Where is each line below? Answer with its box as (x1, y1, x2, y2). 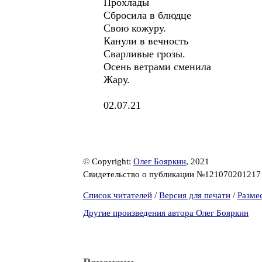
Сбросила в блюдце (104, 9, 191, 21)
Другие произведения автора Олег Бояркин (83, 208, 249, 218)
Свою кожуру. (104, 22, 166, 34)
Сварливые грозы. (104, 48, 185, 60)
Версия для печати (159, 191, 230, 200)
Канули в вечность (104, 35, 188, 47)
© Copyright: (83, 157, 133, 166)
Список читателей (83, 191, 152, 200)
